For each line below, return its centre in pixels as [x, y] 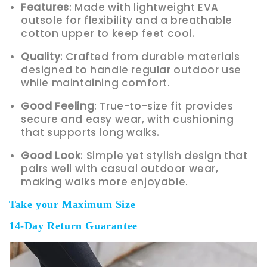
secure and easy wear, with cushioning [128, 119]
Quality [41, 56]
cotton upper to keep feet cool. [108, 33]
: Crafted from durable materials [150, 56]
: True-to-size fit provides [164, 106]
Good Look [51, 155]
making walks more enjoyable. [105, 181]
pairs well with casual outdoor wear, [120, 168]
